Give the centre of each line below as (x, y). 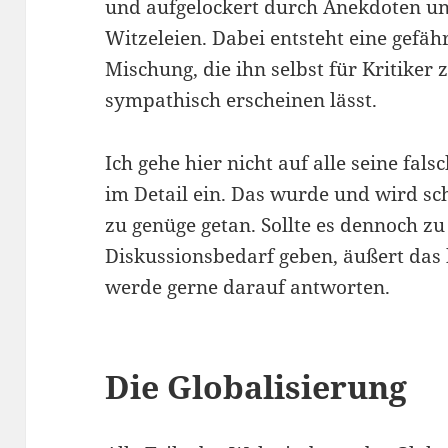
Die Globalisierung (256, 387)
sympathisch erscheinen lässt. (241, 100)
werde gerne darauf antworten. (248, 287)
